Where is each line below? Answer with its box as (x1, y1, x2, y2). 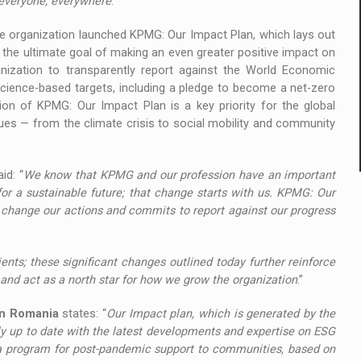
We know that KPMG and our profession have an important (23, 168, 336, 182)
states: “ (58, 306, 107, 321)
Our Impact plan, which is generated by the (106, 306, 336, 321)
